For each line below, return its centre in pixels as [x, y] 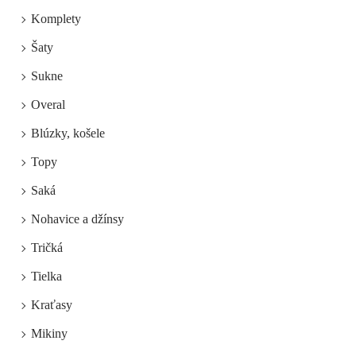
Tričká [47, 248]
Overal [48, 105]
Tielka [46, 277]
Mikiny [49, 334]
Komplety [56, 19]
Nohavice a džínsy [77, 219]
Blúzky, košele [68, 133]
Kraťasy [52, 305]
